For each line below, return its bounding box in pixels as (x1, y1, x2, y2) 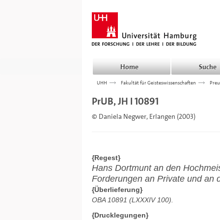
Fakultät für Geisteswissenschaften (121, 79, 196, 86)
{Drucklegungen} (92, 211, 148, 219)
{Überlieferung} (92, 186, 142, 193)
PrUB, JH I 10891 (92, 95, 159, 108)
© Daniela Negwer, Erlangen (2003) (92, 112, 195, 121)
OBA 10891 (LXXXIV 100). (92, 196, 173, 204)
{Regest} (92, 154, 120, 162)
